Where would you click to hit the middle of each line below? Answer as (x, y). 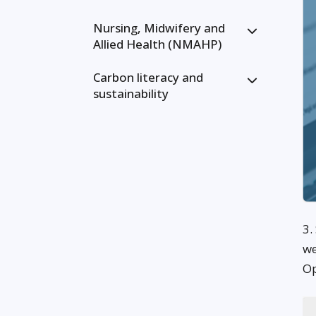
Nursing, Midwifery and (159, 28)
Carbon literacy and (148, 77)
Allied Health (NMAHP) (157, 44)
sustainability (131, 93)
